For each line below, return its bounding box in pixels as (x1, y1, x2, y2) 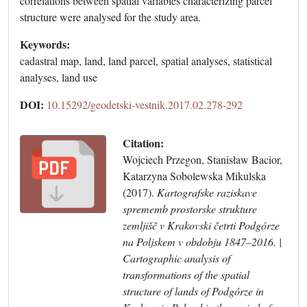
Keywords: (20, 36, 70, 53)
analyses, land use (20, 70, 97, 85)
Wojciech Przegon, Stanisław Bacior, (123, 152, 282, 167)
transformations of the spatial (123, 267, 249, 282)
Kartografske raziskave (157, 185, 257, 200)
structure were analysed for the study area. (20, 10, 201, 25)
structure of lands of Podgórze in (123, 284, 264, 299)
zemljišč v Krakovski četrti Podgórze (123, 218, 280, 233)
